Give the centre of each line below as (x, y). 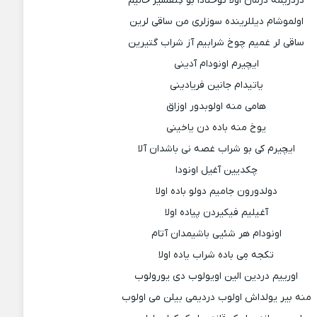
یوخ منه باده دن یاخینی (217, 128)
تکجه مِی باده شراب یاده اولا (217, 255)
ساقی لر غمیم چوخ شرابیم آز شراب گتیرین (217, 43)
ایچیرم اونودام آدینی (216, 64)
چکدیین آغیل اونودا (216, 170)
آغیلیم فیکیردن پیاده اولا (216, 213)
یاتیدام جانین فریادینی (216, 85)
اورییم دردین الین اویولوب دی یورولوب (217, 276)
